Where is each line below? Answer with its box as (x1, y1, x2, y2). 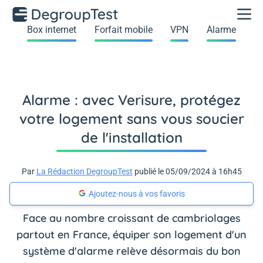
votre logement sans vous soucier (19, 110, 244, 127)
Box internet (27, 24, 77, 35)
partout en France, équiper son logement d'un (16, 228, 247, 241)
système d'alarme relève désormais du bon (22, 244, 241, 258)
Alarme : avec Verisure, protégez (22, 91, 241, 109)
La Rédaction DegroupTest (36, 167, 133, 176)
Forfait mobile (94, 24, 153, 35)
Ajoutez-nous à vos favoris (89, 189, 185, 198)
